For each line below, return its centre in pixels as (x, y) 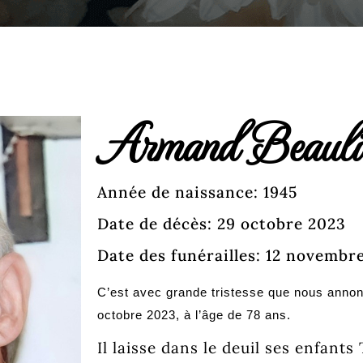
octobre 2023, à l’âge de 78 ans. (194, 315)
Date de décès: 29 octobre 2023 (222, 224)
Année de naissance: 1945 (197, 192)
